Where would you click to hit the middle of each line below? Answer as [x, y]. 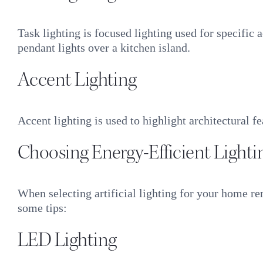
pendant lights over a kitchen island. [104, 48]
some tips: [42, 208]
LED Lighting [67, 240]
